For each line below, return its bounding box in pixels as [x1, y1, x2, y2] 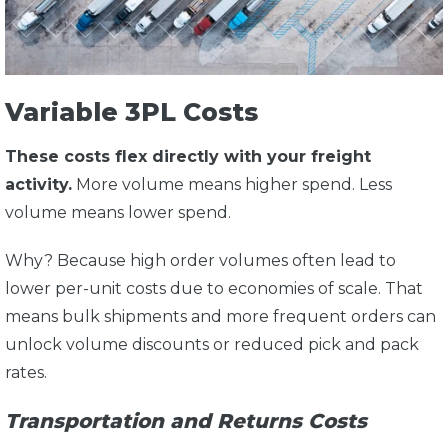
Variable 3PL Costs [5, 97, 258, 128]
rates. [5, 362, 47, 382]
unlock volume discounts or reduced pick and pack [5, 334, 419, 354]
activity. [5, 174, 72, 194]
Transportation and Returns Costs [5, 408, 367, 433]
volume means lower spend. [5, 202, 235, 222]
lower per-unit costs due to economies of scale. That [5, 278, 423, 298]
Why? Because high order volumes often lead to [5, 250, 396, 270]
